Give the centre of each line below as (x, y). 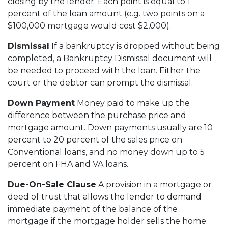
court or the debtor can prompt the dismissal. (100, 82)
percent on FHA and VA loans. (68, 164)
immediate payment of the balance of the (93, 209)
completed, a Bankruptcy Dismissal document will (110, 58)
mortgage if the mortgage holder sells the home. (108, 221)
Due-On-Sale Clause (52, 184)
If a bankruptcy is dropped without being (135, 46)
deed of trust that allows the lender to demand (105, 196)
